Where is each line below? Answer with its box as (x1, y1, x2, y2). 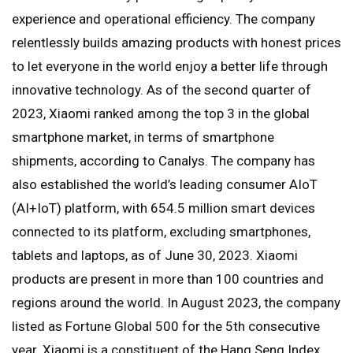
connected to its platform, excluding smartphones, (12, 224, 310, 240)
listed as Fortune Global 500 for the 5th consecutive (12, 318, 320, 335)
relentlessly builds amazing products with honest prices (12, 35, 341, 51)
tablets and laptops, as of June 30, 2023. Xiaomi (12, 247, 298, 264)
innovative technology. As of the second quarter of (12, 82, 311, 98)
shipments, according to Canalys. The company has (12, 153, 315, 169)
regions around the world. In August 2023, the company (12, 295, 340, 311)
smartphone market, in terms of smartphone (12, 129, 274, 146)
